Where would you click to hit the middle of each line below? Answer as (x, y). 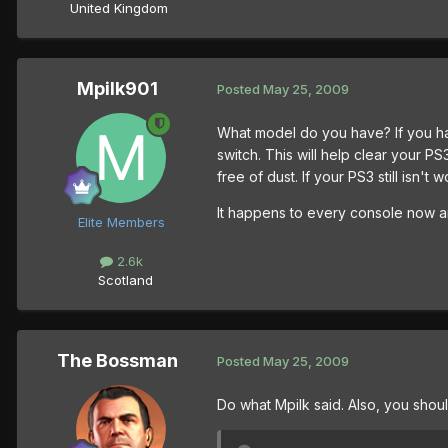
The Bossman (117, 360)
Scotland (119, 279)
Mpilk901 (117, 88)
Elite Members (121, 221)
